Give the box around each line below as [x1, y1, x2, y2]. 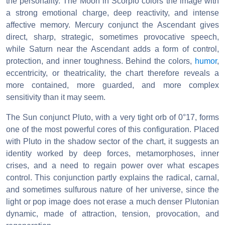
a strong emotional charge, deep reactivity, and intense [6, 9, 219, 18]
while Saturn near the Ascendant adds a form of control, [6, 45, 219, 54]
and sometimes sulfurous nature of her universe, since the [6, 185, 219, 194]
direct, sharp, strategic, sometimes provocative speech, [6, 33, 219, 42]
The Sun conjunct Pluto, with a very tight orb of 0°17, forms [6, 113, 219, 122]
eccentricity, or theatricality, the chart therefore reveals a [6, 69, 219, 78]
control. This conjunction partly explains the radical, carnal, [6, 173, 219, 182]
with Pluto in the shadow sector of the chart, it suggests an [6, 137, 219, 146]
